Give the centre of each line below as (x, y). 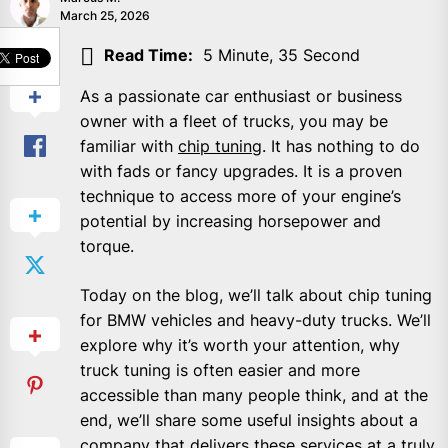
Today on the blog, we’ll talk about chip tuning (256, 294)
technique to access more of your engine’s (240, 195)
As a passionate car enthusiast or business (241, 95)
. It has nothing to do (341, 145)
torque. (107, 245)
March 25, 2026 (105, 16)
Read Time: (148, 55)
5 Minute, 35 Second (281, 55)
